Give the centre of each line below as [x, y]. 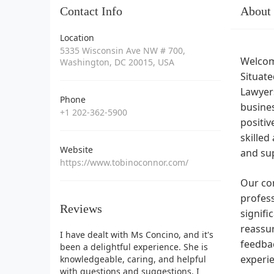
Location [77, 37]
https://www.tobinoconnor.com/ [124, 162]
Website [76, 149]
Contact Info [91, 11]
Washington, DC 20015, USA [117, 62]
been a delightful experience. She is [134, 246]
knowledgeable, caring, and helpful [133, 259]
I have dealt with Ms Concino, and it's [137, 234]
